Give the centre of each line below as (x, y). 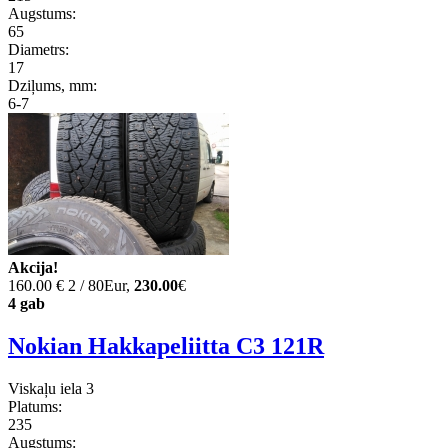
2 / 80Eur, (101, 286)
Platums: (35, 407)
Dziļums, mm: (52, 86)
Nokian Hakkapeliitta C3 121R (166, 346)
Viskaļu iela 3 (51, 389)
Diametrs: (38, 50)
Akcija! (33, 268)
